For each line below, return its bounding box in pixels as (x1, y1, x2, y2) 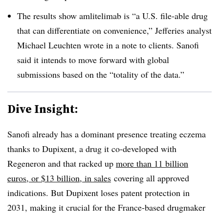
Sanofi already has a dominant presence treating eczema (7, 128, 206, 140)
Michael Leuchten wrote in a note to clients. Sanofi (17, 39, 199, 51)
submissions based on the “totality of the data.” (17, 68, 184, 80)
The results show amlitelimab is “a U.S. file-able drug (17, 9, 208, 22)
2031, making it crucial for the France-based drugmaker (7, 201, 205, 213)
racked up (79, 157, 116, 169)
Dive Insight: (7, 100, 78, 117)
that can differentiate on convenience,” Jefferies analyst (17, 24, 212, 36)
